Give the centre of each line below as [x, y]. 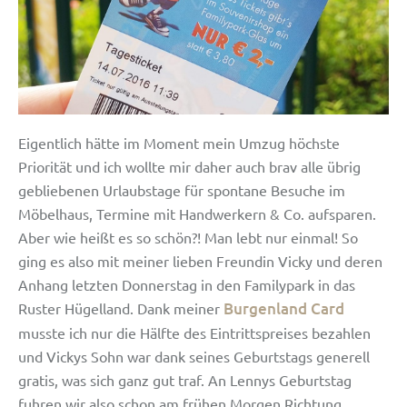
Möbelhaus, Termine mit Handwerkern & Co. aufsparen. [197, 213]
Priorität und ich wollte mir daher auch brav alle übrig [189, 166]
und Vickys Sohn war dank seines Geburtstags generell [194, 356]
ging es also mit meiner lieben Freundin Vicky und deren [200, 260]
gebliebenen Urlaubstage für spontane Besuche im [182, 189]
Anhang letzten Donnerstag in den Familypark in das [187, 284]
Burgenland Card [284, 308]
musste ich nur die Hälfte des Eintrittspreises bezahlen [194, 332]
